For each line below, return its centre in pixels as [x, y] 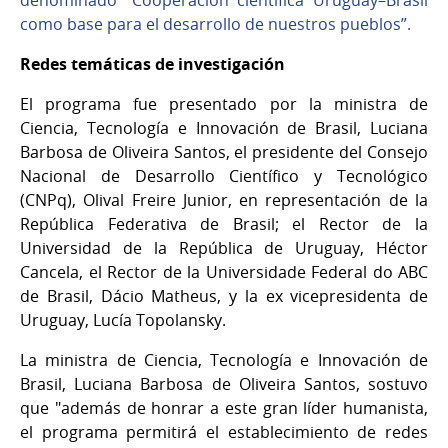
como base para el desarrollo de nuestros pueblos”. [217, 23]
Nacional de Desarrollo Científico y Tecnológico [224, 175]
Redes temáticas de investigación [152, 63]
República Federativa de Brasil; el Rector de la [224, 223]
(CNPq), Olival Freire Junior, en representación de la [224, 199]
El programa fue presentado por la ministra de [224, 103]
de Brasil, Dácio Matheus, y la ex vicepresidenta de [224, 295]
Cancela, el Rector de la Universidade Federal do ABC [224, 271]
